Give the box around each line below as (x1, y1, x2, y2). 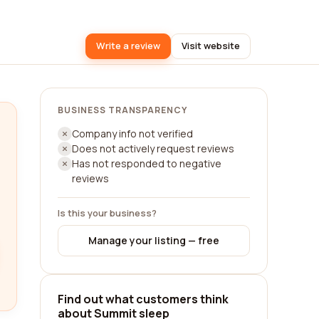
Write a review (96, 39, 160, 52)
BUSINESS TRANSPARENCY (58, 104, 188, 116)
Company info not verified (72, 127, 193, 140)
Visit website (182, 39, 240, 52)
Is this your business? (58, 206, 157, 219)
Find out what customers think (58, 291, 229, 307)
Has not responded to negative (72, 157, 221, 170)
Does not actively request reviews (72, 142, 234, 155)
